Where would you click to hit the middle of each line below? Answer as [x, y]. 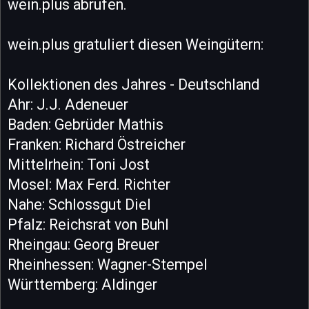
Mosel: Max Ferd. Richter [89, 184]
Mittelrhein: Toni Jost [79, 164]
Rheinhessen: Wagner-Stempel [108, 264]
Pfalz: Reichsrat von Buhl [88, 224]
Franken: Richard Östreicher [97, 144]
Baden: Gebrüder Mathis [86, 124]
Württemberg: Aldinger [82, 284]
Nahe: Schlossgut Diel [79, 204]
